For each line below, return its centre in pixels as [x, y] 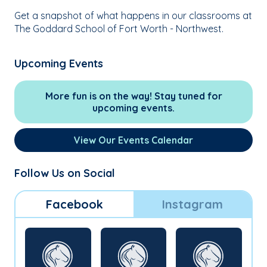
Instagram [193, 204]
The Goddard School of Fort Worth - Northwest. [119, 28]
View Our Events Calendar [133, 140]
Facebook [74, 204]
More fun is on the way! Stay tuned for [133, 96]
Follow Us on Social [65, 173]
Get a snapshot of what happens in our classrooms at [133, 15]
